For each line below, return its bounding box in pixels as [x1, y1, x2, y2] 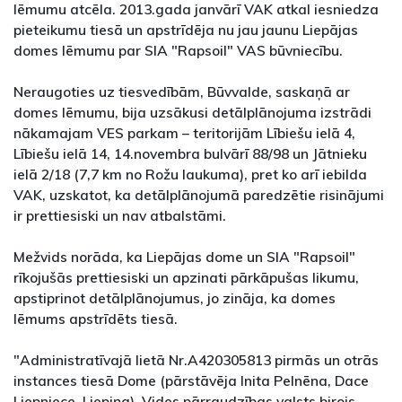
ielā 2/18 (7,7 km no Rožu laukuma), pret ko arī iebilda [13, 165, 367, 184]
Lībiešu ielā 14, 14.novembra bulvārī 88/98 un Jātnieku [13, 144, 367, 163]
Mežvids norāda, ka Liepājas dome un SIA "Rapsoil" [13, 248, 355, 267]
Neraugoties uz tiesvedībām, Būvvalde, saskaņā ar [13, 83, 350, 101]
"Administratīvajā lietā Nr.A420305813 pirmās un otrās [13, 351, 379, 370]
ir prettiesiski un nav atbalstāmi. [13, 206, 226, 225]
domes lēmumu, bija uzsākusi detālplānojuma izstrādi [13, 103, 371, 122]
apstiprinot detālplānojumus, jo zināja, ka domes [13, 289, 336, 308]
